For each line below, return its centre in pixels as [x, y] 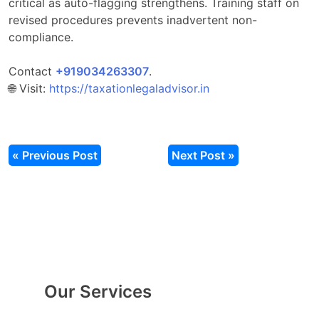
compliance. [41, 37]
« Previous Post [55, 155]
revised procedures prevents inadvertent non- [133, 20]
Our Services [98, 291]
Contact [32, 71]
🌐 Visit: [29, 88]
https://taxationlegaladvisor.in [129, 88]
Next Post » [203, 155]
